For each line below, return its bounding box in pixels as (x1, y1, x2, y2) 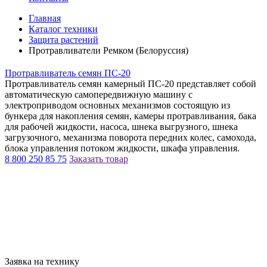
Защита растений (29, 35, 98, 45)
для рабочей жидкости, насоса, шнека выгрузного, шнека (5, 121, 238, 132)
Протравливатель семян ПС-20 (5, 67, 131, 78)
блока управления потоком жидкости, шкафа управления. (5, 142, 240, 153)
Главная (29, 13, 61, 23)
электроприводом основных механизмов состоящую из (5, 100, 230, 110)
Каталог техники (29, 24, 98, 34)
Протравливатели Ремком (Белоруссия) (29, 45, 188, 55)
